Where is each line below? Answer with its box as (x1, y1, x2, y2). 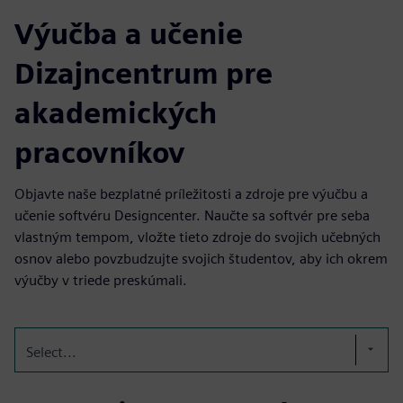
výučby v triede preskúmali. (14, 271, 187, 289)
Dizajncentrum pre (14, 55, 273, 91)
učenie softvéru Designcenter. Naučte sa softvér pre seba (14, 206, 370, 224)
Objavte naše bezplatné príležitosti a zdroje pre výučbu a (14, 184, 368, 202)
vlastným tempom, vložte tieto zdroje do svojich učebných (14, 228, 381, 246)
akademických (14, 94, 217, 130)
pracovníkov (14, 134, 185, 170)
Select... (26, 343, 76, 361)
